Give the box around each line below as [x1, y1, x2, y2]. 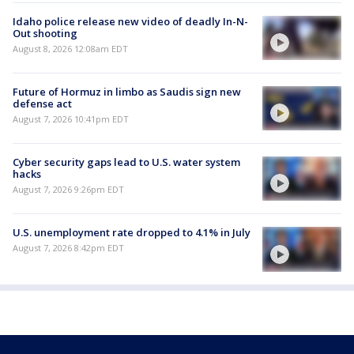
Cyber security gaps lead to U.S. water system [13, 155, 240, 170]
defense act [13, 96, 72, 111]
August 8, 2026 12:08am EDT [13, 42, 128, 55]
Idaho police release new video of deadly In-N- [13, 13, 248, 28]
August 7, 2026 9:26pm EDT [13, 183, 124, 196]
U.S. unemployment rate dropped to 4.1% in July [13, 225, 250, 240]
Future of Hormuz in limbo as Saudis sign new [13, 84, 241, 99]
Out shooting [13, 25, 77, 40]
